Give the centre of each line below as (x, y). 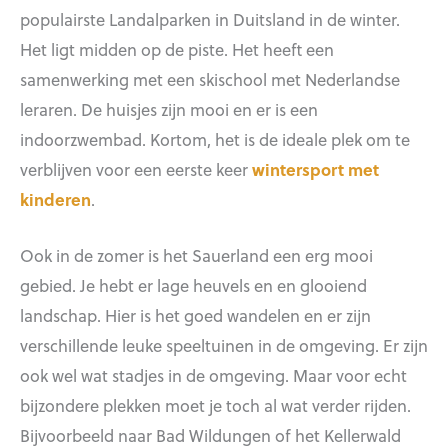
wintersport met (315, 168)
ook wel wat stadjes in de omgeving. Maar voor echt (213, 374)
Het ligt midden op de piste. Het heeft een (177, 48)
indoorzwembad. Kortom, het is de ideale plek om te (215, 138)
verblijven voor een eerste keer (136, 168)
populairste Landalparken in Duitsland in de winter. (210, 18)
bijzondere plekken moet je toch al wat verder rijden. (215, 404)
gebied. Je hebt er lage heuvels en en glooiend (193, 284)
